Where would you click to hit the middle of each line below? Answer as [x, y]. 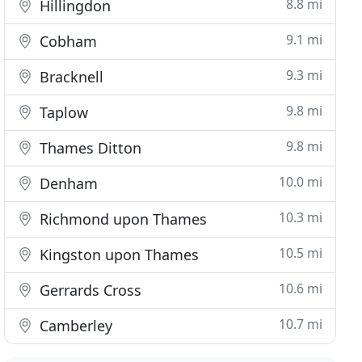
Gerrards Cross [89, 290]
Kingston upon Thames [118, 255]
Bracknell [70, 77]
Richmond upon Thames [122, 219]
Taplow [62, 112]
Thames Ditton [89, 148]
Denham [67, 183]
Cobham [67, 41]
